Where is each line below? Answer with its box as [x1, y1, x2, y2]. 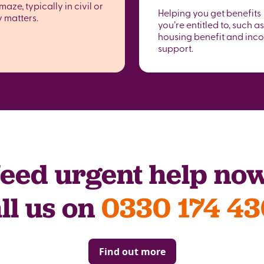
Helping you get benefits [158, 6, 261, 19]
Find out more [98, 245, 166, 258]
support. [158, 41, 193, 54]
